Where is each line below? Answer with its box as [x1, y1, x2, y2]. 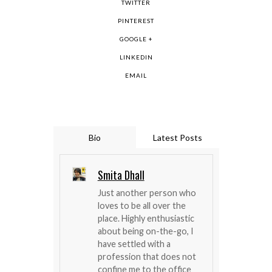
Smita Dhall [97, 167, 144, 183]
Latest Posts [152, 132, 202, 143]
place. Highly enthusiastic [97, 213, 194, 224]
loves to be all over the [97, 200, 186, 211]
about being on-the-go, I [97, 226, 194, 237]
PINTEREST [118, 17, 154, 25]
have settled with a [97, 239, 171, 250]
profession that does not [97, 251, 196, 262]
